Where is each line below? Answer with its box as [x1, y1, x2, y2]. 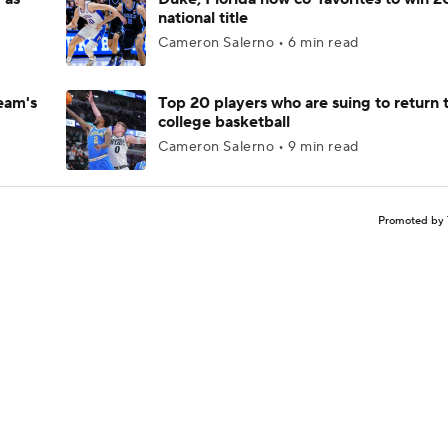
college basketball [158, 112, 290, 132]
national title [158, 8, 248, 28]
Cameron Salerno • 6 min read [158, 34, 359, 52]
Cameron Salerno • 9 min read [158, 138, 359, 156]
